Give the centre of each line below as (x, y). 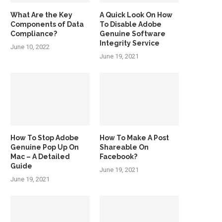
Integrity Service (130, 43)
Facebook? (119, 157)
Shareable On (124, 147)
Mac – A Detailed (40, 157)
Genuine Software (133, 33)
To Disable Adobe (131, 24)
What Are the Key (41, 15)
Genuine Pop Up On (45, 147)
